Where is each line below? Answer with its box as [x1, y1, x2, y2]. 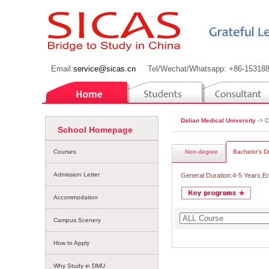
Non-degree [185, 148, 218, 155]
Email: [51, 64, 73, 73]
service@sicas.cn [73, 64, 136, 73]
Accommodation [53, 194, 98, 201]
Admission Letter [53, 171, 100, 178]
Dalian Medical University [181, 117, 256, 124]
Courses [53, 148, 76, 155]
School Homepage [58, 125, 133, 134]
